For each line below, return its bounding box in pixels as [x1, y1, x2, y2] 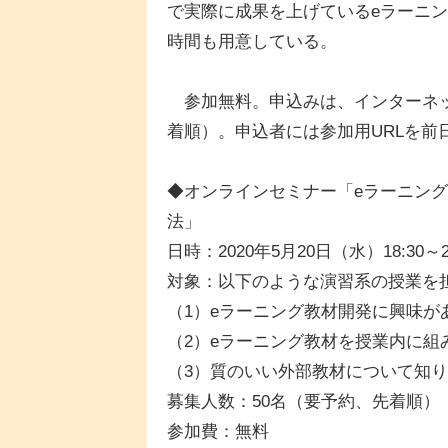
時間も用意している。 [167, 32, 337, 52]
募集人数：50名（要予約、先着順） [167, 392, 440, 412]
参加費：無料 [167, 422, 269, 442]
